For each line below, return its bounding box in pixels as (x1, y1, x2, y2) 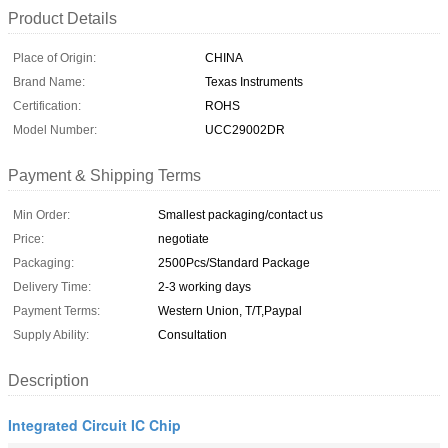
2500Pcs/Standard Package (158, 255, 310, 270)
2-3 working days (158, 279, 251, 294)
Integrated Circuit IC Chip (8, 414, 181, 435)
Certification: (13, 98, 81, 113)
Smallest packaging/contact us (158, 207, 323, 222)
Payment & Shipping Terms (8, 166, 201, 184)
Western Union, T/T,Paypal (158, 303, 302, 318)
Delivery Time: (13, 279, 91, 294)
